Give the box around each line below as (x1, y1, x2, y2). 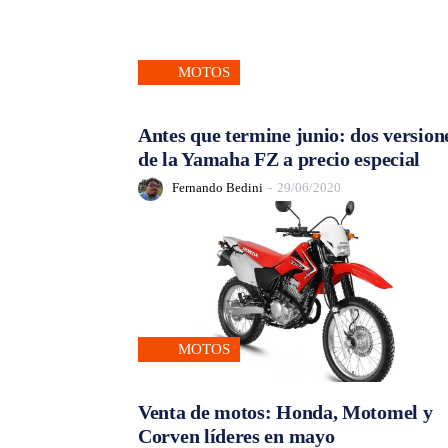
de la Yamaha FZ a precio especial (138, 147, 421, 170)
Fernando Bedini (172, 180, 263, 196)
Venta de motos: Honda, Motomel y (138, 401, 433, 424)
